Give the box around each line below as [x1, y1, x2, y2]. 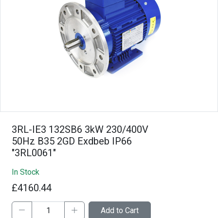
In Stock [12, 167, 39, 177]
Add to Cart [101, 205, 139, 215]
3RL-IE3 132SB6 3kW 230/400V [12, 123, 148, 135]
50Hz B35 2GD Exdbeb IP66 [12, 135, 132, 147]
